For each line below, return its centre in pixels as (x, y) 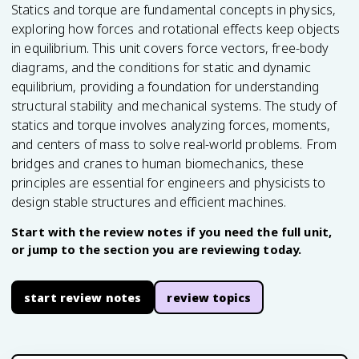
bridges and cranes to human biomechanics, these (158, 163)
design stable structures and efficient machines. (149, 202)
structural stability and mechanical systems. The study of (174, 106)
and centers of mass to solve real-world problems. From (174, 144)
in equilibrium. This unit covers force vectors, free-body (170, 48)
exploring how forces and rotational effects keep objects (176, 29)
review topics (209, 297)
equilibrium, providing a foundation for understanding (165, 87)
